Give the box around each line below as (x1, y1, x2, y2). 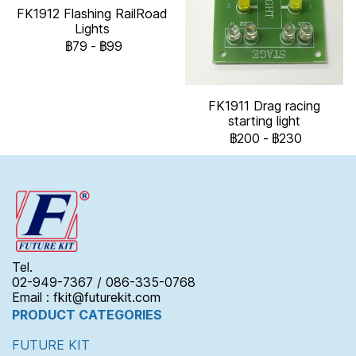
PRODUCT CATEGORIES (12, 306, 162, 323)
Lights (74, 21, 110, 37)
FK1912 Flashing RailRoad (16, 6, 168, 22)
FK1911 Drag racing (208, 97, 320, 114)
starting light (228, 112, 300, 129)
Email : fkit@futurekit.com (12, 288, 161, 305)
